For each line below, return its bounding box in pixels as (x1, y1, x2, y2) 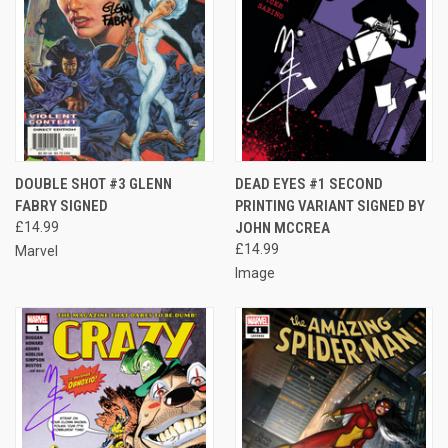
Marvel (15, 242, 58, 259)
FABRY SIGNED (15, 196, 108, 215)
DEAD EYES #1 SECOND (234, 174, 383, 193)
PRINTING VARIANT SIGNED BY (234, 196, 425, 215)
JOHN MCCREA (234, 218, 330, 237)
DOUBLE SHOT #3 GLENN (15, 174, 172, 193)
